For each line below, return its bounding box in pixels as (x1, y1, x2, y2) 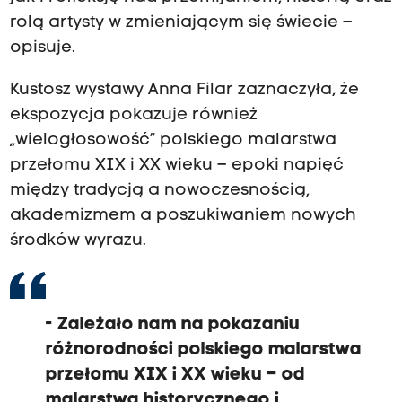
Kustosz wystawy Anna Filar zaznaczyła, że (9, 81, 359, 99)
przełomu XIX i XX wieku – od (45, 365, 305, 384)
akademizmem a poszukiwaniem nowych (9, 206, 356, 224)
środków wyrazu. (9, 232, 146, 249)
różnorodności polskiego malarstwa (45, 340, 362, 359)
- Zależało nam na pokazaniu (45, 315, 300, 334)
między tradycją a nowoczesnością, (9, 181, 310, 199)
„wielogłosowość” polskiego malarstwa (9, 131, 336, 149)
